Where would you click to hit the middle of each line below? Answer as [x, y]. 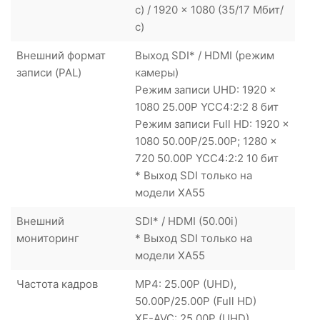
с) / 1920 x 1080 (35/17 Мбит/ [209, 9]
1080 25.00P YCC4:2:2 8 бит [207, 106]
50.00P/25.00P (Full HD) [196, 301]
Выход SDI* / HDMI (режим [205, 55]
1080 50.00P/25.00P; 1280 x [206, 141]
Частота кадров [57, 284]
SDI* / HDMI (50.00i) [186, 221]
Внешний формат [61, 55]
